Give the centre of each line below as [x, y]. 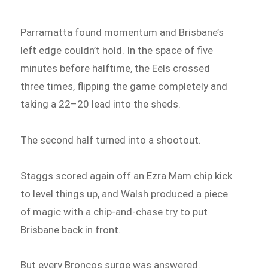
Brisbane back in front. [71, 229]
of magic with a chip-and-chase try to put [114, 211]
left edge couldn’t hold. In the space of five [117, 51]
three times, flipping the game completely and [124, 86]
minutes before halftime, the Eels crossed [115, 68]
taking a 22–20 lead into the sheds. [101, 104]
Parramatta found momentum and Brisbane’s [122, 33]
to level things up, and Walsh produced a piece [124, 194]
